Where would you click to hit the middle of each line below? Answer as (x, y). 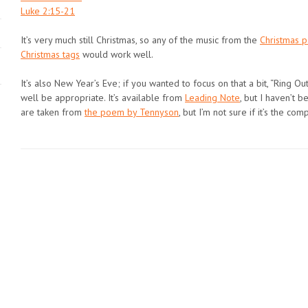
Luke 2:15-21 (48, 11)
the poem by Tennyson (132, 112)
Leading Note (212, 97)
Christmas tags (50, 54)
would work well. (117, 54)
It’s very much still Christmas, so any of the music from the (140, 40)
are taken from (53, 112)
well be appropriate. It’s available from (103, 97)
